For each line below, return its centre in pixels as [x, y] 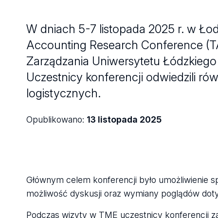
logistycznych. [63, 93]
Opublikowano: [56, 120]
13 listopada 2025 [124, 120]
